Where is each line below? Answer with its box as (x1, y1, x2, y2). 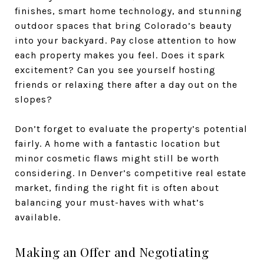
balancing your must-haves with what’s (15, 197, 204, 208)
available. (15, 212, 61, 223)
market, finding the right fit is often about (15, 182, 219, 193)
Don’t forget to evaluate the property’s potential (15, 123, 247, 134)
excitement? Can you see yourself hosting (15, 64, 216, 75)
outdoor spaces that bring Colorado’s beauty (15, 20, 232, 31)
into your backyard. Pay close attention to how (15, 35, 237, 46)
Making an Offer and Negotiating (15, 243, 209, 260)
